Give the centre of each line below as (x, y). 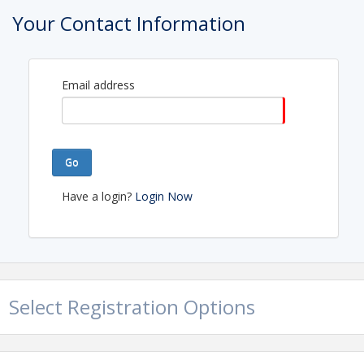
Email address (98, 85)
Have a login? (98, 196)
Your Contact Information (129, 23)
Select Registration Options (132, 307)
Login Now (164, 196)
